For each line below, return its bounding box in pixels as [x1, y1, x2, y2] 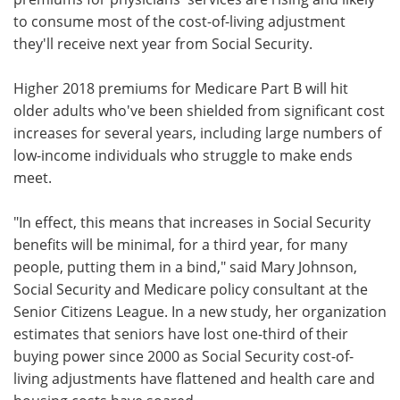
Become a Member [237, 66, 362, 85]
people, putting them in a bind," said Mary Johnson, [13, 256, 357, 276]
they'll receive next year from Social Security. [13, 33, 312, 53]
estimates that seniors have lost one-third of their [13, 323, 348, 343]
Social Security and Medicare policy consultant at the [13, 279, 368, 298]
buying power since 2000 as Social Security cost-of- [13, 346, 354, 365]
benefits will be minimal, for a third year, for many [13, 234, 347, 254]
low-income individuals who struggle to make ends [13, 145, 353, 164]
